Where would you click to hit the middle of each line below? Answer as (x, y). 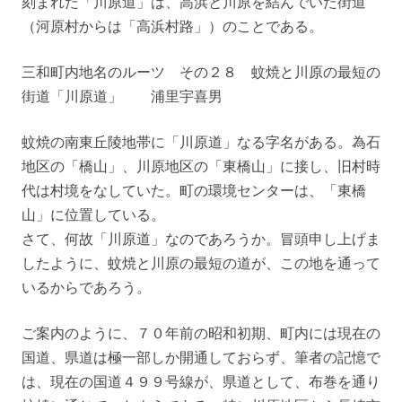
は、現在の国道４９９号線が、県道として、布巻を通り (201, 382)
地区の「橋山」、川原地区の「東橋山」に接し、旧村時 (201, 166)
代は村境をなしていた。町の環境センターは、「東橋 (194, 191)
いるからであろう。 (86, 288)
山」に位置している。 (93, 215)
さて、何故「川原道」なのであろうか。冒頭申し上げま (201, 239)
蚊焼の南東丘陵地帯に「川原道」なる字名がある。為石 (201, 142)
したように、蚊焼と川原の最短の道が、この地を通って (201, 263)
